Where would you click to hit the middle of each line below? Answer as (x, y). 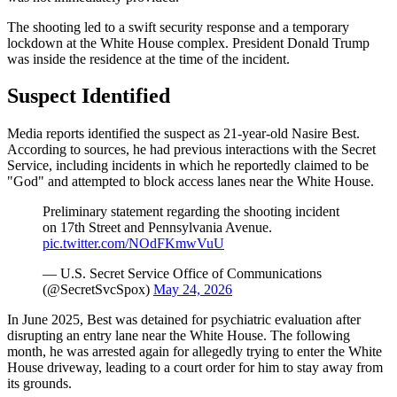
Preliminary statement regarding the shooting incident (191, 212)
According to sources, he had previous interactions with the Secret (191, 150)
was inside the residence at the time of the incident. (148, 58)
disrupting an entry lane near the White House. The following (179, 336)
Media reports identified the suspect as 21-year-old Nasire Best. (183, 134)
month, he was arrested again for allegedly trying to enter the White (195, 352)
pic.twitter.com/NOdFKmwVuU (133, 244)
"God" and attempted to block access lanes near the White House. (191, 182)
